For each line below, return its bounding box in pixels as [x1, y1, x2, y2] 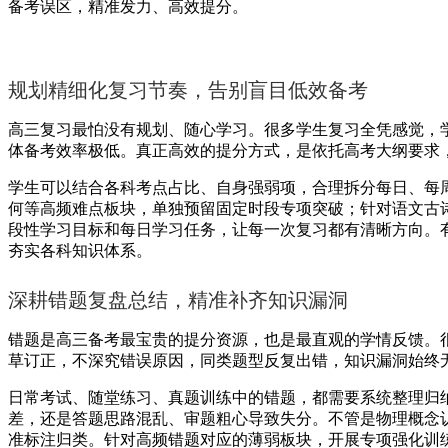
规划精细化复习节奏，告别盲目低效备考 [8, 78, 368, 101]
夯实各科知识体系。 [8, 241, 152, 259]
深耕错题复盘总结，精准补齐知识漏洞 [8, 288, 348, 311]
